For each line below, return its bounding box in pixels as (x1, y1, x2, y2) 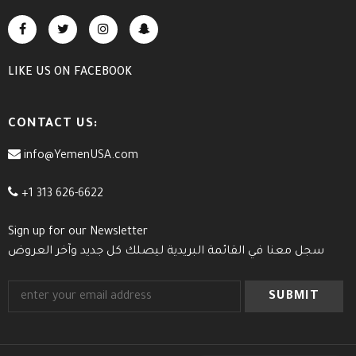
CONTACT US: (8, 118, 99, 132)
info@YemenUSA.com (21, 150, 138, 164)
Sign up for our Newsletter (8, 226, 148, 240)
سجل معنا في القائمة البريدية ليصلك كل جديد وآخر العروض (8, 246, 324, 259)
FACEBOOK (74, 67, 132, 80)
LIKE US (8, 67, 54, 80)
